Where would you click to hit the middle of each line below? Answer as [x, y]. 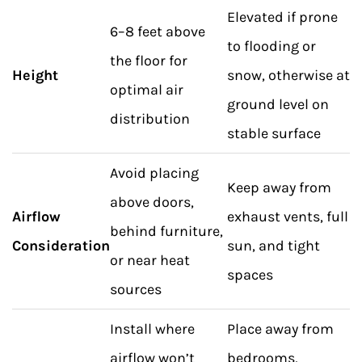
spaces [250, 275]
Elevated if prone [282, 17]
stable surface [274, 133]
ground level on [278, 104]
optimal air [147, 90]
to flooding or [271, 46]
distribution [150, 119]
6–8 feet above [158, 32]
